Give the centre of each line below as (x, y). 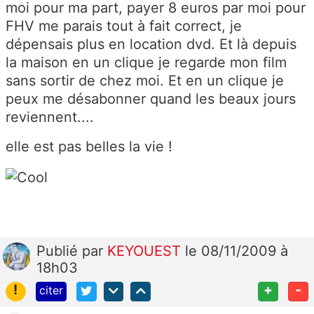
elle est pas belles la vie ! (89, 147)
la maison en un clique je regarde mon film (146, 63)
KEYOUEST (146, 251)
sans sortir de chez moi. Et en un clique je (145, 81)
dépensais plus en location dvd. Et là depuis (151, 45)
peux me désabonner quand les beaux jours (151, 99)
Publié (59, 251)
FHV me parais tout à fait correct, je (124, 26)
